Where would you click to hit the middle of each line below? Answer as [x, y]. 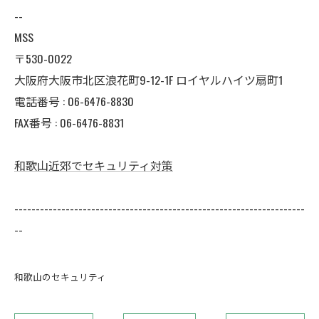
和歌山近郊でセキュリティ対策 [94, 165]
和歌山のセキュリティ [60, 277]
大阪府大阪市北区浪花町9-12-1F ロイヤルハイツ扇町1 [148, 80]
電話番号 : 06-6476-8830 [74, 101]
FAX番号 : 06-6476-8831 [69, 122]
